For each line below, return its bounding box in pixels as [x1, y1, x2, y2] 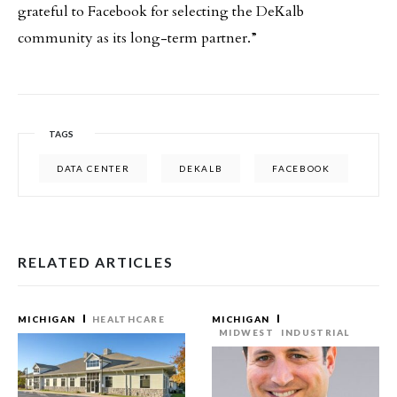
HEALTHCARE [91, 314, 166, 324]
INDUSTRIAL [281, 327, 350, 338]
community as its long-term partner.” [18, 28, 257, 48]
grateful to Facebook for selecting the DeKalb [18, 2, 304, 21]
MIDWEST [219, 327, 275, 338]
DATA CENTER [57, 163, 130, 174]
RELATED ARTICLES [18, 253, 174, 270]
